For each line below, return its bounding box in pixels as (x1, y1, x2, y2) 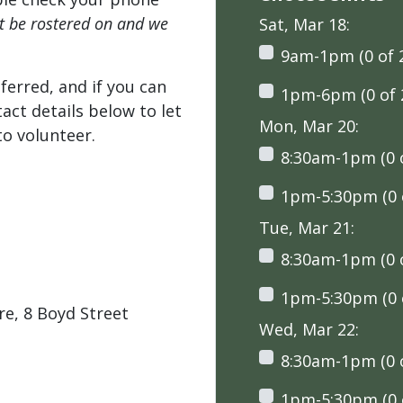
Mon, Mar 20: (259, 115, 359, 137)
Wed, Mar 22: (259, 318, 359, 340)
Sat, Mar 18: (259, 13, 350, 35)
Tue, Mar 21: (259, 217, 354, 238)
